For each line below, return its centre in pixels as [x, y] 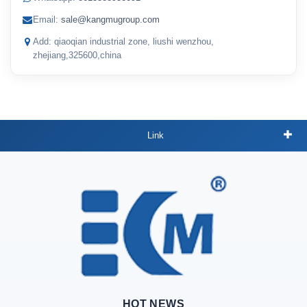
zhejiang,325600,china [77, 55]
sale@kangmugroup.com [110, 20]
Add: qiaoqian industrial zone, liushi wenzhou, [123, 41]
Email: [47, 20]
